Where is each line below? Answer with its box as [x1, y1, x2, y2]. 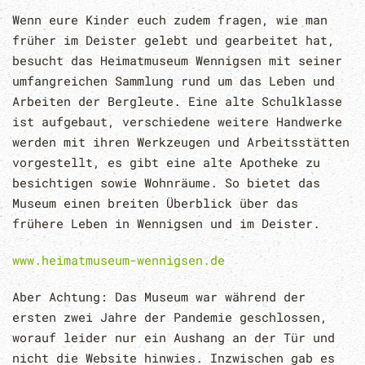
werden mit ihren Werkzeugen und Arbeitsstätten [12, 134, 350, 151]
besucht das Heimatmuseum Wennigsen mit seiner [12, 52, 342, 69]
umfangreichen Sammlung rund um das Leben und [12, 73, 335, 90]
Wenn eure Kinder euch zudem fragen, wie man [12, 11, 328, 29]
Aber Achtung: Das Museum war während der [12, 288, 306, 306]
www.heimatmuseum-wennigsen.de [12, 252, 225, 269]
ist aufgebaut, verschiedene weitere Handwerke [12, 113, 342, 130]
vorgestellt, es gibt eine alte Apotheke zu [12, 154, 320, 171]
